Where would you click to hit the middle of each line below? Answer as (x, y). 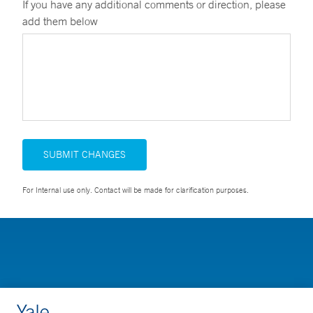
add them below (60, 21)
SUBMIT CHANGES (85, 154)
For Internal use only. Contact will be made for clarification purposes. (136, 190)
